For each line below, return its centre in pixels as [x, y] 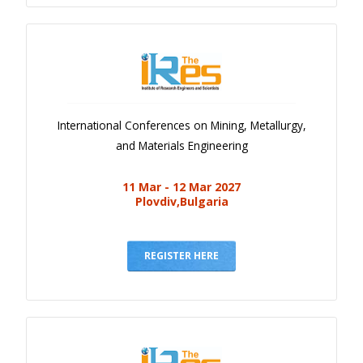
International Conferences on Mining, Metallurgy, [181, 126]
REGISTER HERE [181, 256]
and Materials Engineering [181, 146]
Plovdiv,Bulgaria [181, 202]
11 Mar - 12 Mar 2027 [181, 187]
